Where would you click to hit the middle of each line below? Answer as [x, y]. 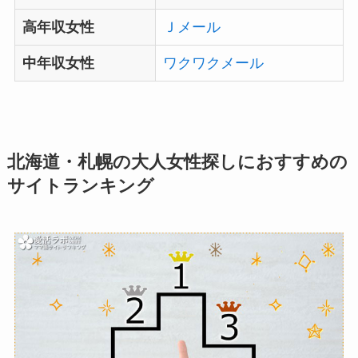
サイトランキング [80, 187]
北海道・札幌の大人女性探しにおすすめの [177, 163]
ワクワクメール [213, 64]
